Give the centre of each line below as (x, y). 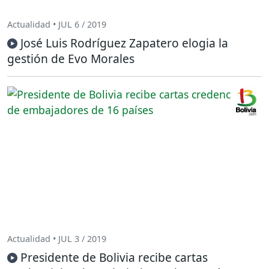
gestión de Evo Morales (71, 59)
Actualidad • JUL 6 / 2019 (57, 24)
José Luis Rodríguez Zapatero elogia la (124, 43)
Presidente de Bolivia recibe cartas (114, 258)
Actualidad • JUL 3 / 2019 (57, 238)
